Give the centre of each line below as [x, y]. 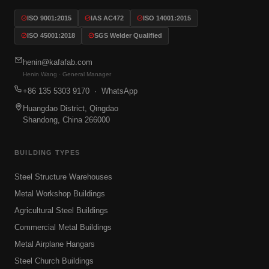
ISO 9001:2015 [49, 18]
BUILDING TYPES [47, 152]
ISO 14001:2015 [167, 18]
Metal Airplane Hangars [55, 244]
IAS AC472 [107, 18]
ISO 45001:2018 [51, 35]
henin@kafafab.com [58, 62]
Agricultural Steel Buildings [61, 210]
